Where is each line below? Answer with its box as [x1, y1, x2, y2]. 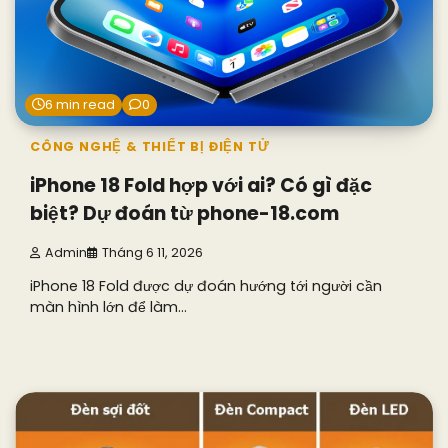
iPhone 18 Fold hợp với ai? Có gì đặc [30, 172, 372, 200]
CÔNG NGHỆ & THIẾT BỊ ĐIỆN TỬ [30, 137, 270, 155]
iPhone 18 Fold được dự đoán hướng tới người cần [30, 276, 382, 297]
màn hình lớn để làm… [30, 297, 187, 318]
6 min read [45, 95, 115, 113]
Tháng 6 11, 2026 [102, 244, 203, 262]
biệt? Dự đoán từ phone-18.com [30, 200, 339, 228]
